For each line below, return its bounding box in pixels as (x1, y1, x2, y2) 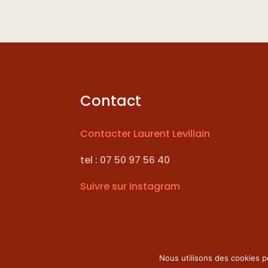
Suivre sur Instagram (80, 179, 181, 193)
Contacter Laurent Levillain (80, 126, 211, 141)
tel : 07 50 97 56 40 (80, 153, 170, 167)
